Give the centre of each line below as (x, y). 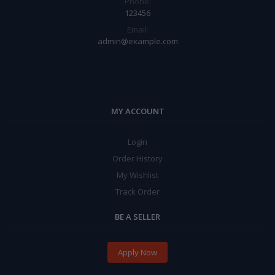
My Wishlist (137, 175)
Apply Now (137, 252)
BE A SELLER (137, 217)
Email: (137, 30)
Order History (137, 159)
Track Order (137, 192)
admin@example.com (137, 41)
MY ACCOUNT (137, 111)
